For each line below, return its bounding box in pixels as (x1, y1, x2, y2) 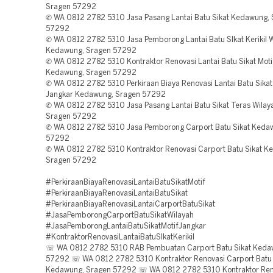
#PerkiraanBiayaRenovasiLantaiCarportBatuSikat (46, 201, 215, 208)
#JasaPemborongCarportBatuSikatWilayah (46, 212, 194, 219)
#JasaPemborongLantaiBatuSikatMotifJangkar (46, 223, 206, 230)
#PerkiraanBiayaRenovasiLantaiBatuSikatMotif (46, 179, 205, 186)
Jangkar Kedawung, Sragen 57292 (46, 91, 166, 98)
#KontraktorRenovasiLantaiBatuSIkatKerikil (46, 234, 194, 241)
